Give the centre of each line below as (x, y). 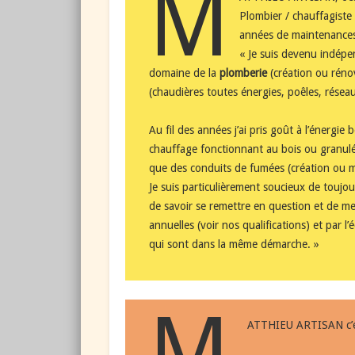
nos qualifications (264, 225)
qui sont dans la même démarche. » (235, 244)
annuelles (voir (186, 225)
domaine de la (185, 73)
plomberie (244, 73)
